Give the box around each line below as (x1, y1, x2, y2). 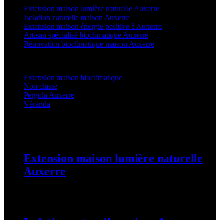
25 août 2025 (24, 188, 64, 196)
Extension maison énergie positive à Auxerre (24, 22, 162, 30)
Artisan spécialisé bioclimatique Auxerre (24, 30, 148, 39)
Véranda (24, 99, 50, 108)
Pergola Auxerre (24, 90, 74, 99)
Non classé (24, 82, 57, 90)
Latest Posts (4, 116, 41, 125)
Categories (4, 56, 37, 65)
